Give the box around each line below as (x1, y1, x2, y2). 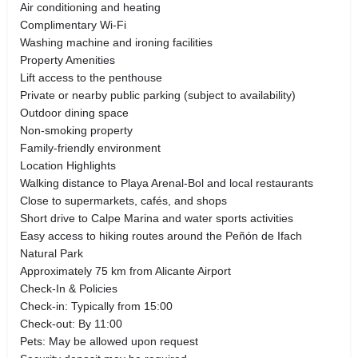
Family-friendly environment (20, 141, 161, 154)
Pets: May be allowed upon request (20, 334, 198, 348)
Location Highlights (20, 158, 116, 172)
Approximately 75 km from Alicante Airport (20, 264, 231, 277)
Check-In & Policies (20, 281, 117, 295)
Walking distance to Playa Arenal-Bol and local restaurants (20, 176, 313, 189)
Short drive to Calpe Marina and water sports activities (20, 211, 293, 225)
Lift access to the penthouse (20, 70, 162, 84)
